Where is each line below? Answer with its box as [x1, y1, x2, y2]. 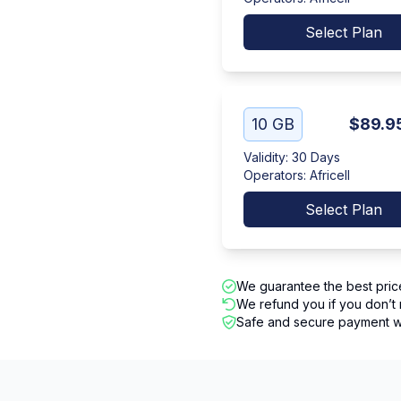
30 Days [292, 149, 340, 165]
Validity [243, 149, 286, 165]
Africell [310, 167, 350, 183]
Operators [243, 167, 303, 183]
